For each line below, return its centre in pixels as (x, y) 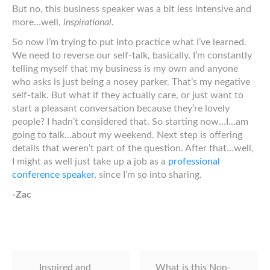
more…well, (38, 22)
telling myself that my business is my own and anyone (125, 69)
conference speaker (53, 175)
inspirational (87, 22)
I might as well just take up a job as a (90, 162)
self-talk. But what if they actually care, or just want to (128, 95)
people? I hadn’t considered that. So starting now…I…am (130, 122)
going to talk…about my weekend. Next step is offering (127, 135)
